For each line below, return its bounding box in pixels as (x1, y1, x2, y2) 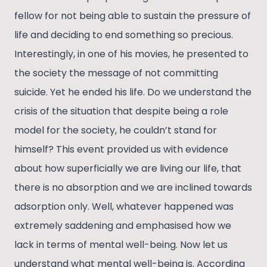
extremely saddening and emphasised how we (14, 219, 231, 233)
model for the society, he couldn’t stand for (14, 123, 217, 138)
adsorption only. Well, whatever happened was (14, 200, 234, 214)
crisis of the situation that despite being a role (14, 104, 228, 119)
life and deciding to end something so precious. (14, 28, 233, 42)
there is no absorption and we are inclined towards (14, 181, 252, 195)
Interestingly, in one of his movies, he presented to (14, 47, 249, 61)
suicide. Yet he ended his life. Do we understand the (14, 85, 252, 100)
